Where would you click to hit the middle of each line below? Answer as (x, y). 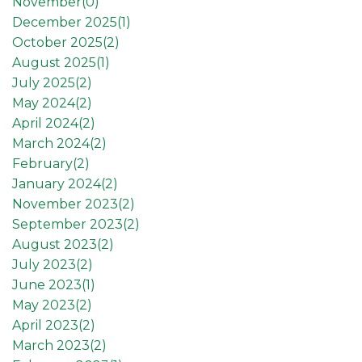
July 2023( (46, 264)
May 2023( (46, 305)
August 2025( (56, 62)
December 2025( (67, 22)
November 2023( (67, 204)
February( (44, 163)
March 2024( (53, 143)
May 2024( (46, 103)
